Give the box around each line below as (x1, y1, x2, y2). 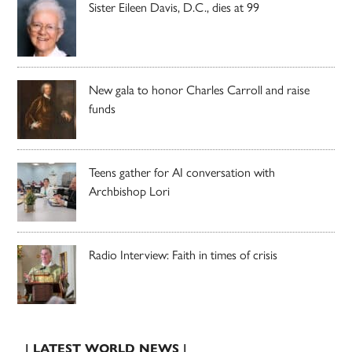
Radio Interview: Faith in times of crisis (89, 244, 278, 263)
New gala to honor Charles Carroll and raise (89, 79, 310, 98)
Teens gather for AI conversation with (89, 162, 276, 181)
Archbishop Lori (89, 181, 170, 200)
